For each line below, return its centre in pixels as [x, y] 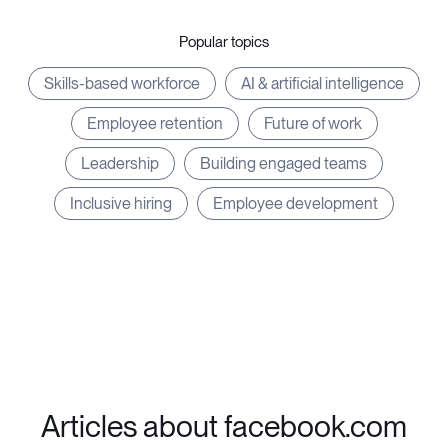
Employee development [295, 203]
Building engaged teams [283, 163]
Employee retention [154, 123]
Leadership [120, 163]
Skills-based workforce [122, 83]
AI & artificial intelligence [322, 83]
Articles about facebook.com [224, 426]
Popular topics [224, 42]
